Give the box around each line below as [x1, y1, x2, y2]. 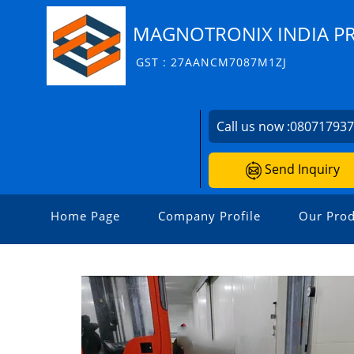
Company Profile [158, 207, 261, 224]
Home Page [51, 207, 120, 224]
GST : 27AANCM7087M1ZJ [136, 54, 287, 70]
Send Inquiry [261, 160, 340, 178]
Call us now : [217, 118, 291, 135]
